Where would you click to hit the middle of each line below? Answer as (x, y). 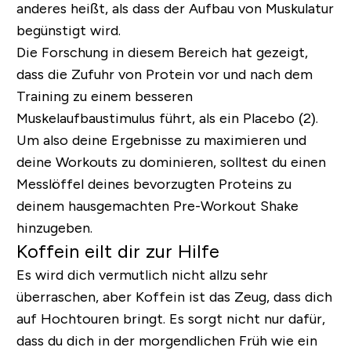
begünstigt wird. (68, 30)
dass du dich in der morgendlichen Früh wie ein (166, 340)
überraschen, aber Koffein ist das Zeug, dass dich (174, 297)
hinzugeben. (54, 228)
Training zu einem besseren (104, 96)
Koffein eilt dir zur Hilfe (118, 251)
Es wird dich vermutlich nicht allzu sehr (142, 275)
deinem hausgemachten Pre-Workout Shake (157, 206)
